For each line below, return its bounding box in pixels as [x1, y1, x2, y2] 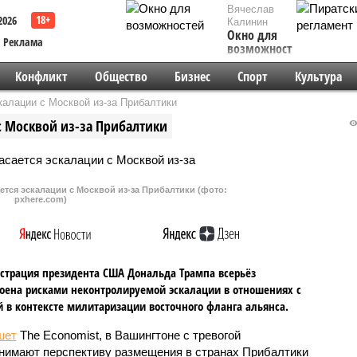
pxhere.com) [14, 194, 67, 204]
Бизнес [174, 68, 210, 85]
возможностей [227, 40, 305, 57]
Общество [94, 68, 147, 85]
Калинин [227, 16, 268, 28]
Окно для [227, 26, 277, 44]
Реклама [3, 34, 43, 49]
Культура [294, 68, 342, 85]
